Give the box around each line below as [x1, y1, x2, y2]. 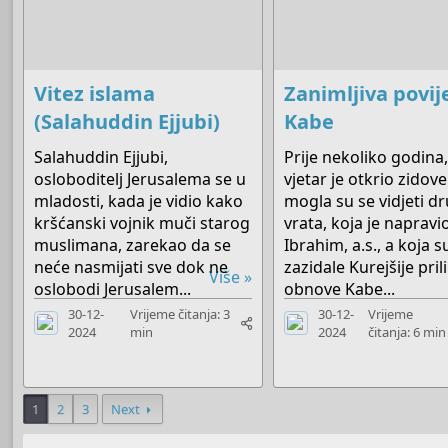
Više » [209, 265, 253, 288]
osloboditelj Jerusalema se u [34, 167, 247, 190]
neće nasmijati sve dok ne [34, 255, 229, 278]
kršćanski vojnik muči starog [34, 211, 251, 234]
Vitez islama [34, 79, 156, 107]
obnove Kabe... [284, 277, 396, 300]
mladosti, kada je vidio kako [34, 189, 244, 212]
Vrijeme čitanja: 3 [129, 304, 230, 323]
